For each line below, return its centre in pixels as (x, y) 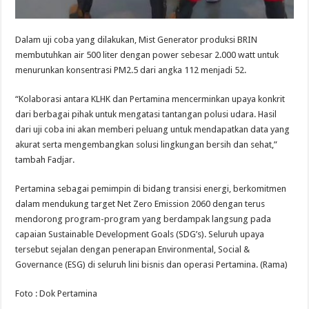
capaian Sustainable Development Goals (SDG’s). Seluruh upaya (140, 235)
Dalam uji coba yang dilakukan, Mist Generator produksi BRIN (137, 40)
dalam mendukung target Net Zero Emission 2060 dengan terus (140, 204)
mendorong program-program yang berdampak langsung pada (143, 219)
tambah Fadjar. (45, 160)
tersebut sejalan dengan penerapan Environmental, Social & (133, 250)
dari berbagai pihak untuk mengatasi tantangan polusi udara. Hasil (146, 114)
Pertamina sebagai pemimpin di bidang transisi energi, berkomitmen (151, 189)
